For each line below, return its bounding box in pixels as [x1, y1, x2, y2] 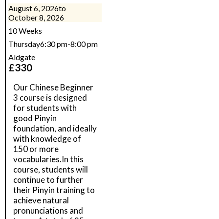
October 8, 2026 [8, 13, 64, 22]
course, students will [13, 164, 88, 175]
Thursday [8, 39, 40, 48]
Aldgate [8, 52, 35, 62]
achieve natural [13, 195, 69, 205]
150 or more [13, 144, 59, 154]
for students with [13, 103, 77, 113]
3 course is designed [13, 92, 87, 103]
